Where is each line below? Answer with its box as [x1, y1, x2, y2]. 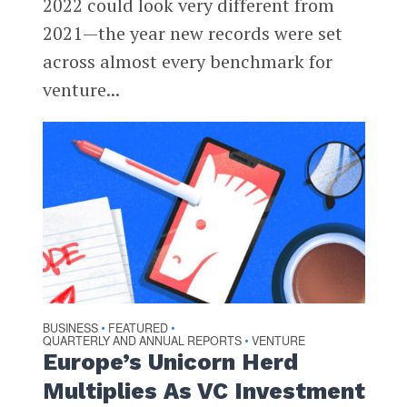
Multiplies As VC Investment [42, 377, 365, 404]
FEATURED [107, 319, 168, 336]
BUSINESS [42, 319, 98, 336]
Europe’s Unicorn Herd [42, 348, 298, 375]
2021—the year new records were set [42, 20, 342, 45]
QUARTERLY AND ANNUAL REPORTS [42, 332, 242, 349]
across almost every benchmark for [42, 48, 333, 74]
